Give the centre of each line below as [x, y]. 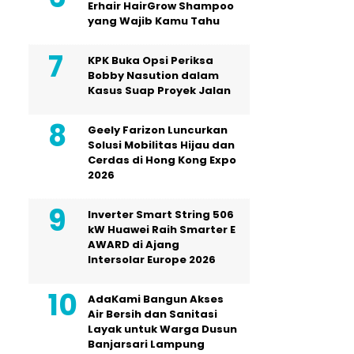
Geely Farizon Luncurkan [158, 130]
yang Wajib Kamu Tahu [154, 21]
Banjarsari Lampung [146, 344]
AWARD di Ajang [134, 244]
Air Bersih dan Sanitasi [153, 314]
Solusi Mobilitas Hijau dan [161, 145]
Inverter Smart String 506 [161, 214]
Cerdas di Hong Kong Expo [162, 160]
